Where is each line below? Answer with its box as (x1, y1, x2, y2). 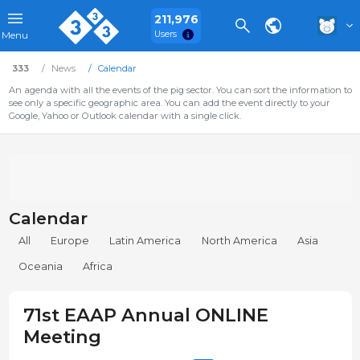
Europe (51, 235, 90, 247)
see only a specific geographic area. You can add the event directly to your (8, 97, 330, 108)
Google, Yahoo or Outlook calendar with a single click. (8, 110, 241, 121)
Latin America (109, 235, 182, 247)
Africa (83, 260, 113, 273)
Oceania (18, 260, 63, 273)
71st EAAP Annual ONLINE (22, 304, 268, 327)
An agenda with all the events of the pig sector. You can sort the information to (8, 84, 352, 96)
